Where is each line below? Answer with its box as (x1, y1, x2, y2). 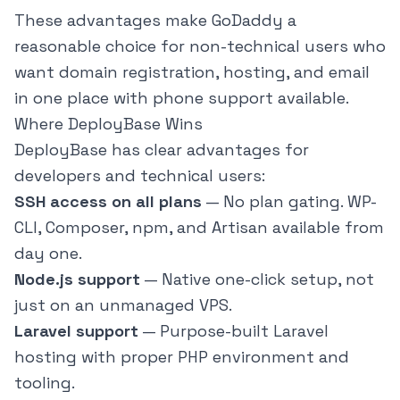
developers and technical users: (14, 165, 265, 187)
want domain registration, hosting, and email (14, 62, 370, 83)
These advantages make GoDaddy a (14, 10, 296, 31)
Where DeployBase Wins (14, 113, 203, 135)
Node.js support (14, 269, 140, 290)
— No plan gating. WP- (202, 191, 377, 212)
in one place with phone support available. (14, 87, 349, 109)
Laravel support (14, 321, 138, 342)
